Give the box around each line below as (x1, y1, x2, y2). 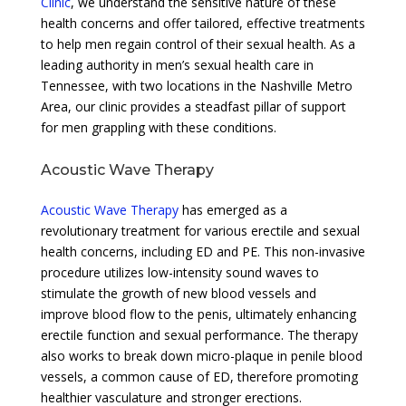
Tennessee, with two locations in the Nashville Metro (40, 76, 353, 94)
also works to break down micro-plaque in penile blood (40, 346, 362, 364)
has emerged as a (178, 200, 287, 218)
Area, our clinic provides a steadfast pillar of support (40, 97, 346, 115)
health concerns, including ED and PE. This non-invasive (40, 242, 365, 260)
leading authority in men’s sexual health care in (40, 55, 314, 73)
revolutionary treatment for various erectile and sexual (40, 221, 360, 239)
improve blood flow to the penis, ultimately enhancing (40, 304, 356, 323)
